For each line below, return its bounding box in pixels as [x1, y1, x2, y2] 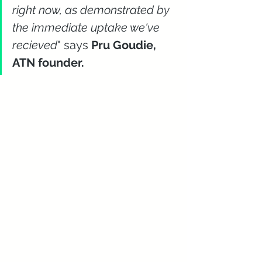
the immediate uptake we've [12, 20, 163, 35]
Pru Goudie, [91, 38, 159, 52]
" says [57, 38, 91, 52]
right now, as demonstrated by [12, 3, 173, 17]
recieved [12, 38, 57, 52]
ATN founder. [12, 56, 90, 70]
